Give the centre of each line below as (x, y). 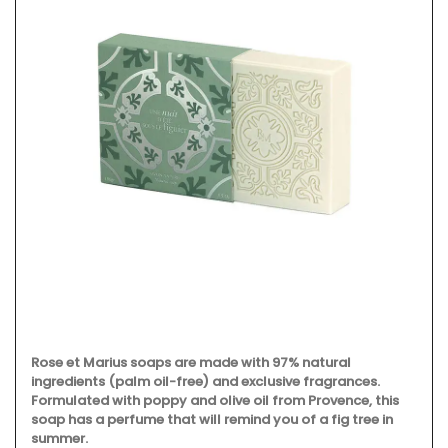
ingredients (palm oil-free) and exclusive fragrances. (205, 381)
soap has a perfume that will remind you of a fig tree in (212, 419)
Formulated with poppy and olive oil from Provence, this (215, 400)
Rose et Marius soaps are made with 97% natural (191, 362)
